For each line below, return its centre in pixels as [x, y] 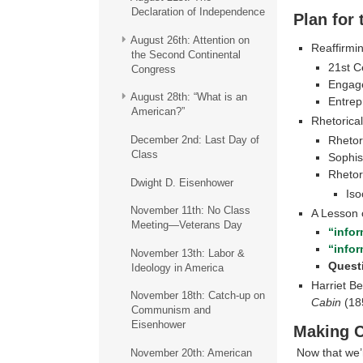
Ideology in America [177, 267]
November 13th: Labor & [187, 253]
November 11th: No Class [190, 211]
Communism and [171, 310]
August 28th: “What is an [188, 97]
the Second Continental [186, 54]
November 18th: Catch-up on [197, 296]
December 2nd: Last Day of [194, 139]
